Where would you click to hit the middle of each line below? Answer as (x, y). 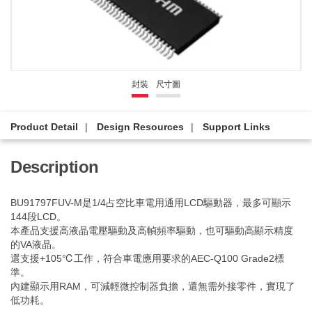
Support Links (236, 127)
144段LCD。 (38, 217)
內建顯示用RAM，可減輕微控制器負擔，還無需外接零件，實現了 (153, 286)
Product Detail (44, 127)
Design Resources (140, 127)
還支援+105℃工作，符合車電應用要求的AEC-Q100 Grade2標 (147, 258)
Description (55, 167)
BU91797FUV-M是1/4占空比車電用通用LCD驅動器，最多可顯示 (151, 203)
